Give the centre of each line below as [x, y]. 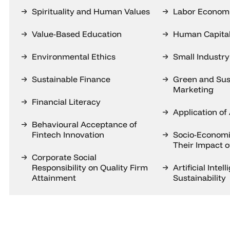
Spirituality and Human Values [91, 11]
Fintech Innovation [68, 135]
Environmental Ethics [74, 56]
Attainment [54, 178]
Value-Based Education [77, 34]
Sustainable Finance [71, 79]
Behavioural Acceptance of [84, 124]
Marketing [193, 89]
